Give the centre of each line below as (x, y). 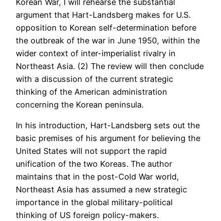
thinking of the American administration (92, 92)
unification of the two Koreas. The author (94, 164)
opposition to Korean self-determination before (106, 28)
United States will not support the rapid (91, 151)
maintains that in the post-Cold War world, (97, 177)
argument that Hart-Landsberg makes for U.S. (103, 15)
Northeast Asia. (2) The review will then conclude (110, 66)
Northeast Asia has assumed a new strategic (101, 190)
